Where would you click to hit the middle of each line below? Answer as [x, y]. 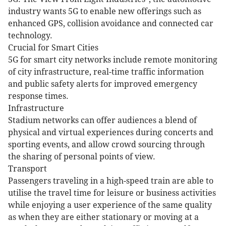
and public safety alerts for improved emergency [103, 84]
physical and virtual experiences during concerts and [111, 132]
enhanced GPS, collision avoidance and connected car [111, 23]
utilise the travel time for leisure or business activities [112, 193]
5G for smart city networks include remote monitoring [113, 60]
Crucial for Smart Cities [53, 47]
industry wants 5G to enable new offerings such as [105, 11]
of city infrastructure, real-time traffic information [106, 72]
